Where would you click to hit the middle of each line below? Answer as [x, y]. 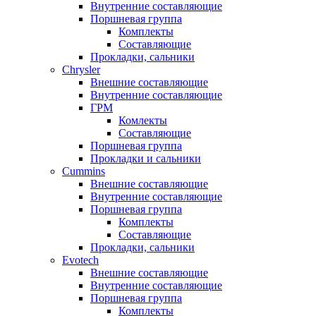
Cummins [84, 171]
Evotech [80, 260]
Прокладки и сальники [146, 158]
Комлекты [143, 120]
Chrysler [81, 69]
